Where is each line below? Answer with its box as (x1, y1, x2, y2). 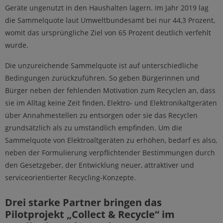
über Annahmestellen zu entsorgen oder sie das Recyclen (5, 110, 198, 120)
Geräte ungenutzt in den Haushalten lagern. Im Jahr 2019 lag (5, 2, 209, 12)
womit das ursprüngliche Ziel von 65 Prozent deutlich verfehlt (5, 27, 211, 37)
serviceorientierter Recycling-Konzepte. (5, 172, 136, 182)
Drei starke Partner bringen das (5, 195, 162, 209)
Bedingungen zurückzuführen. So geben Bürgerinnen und (5, 73, 200, 83)
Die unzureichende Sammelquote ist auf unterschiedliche (5, 60, 198, 70)
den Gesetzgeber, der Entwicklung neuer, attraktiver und (5, 160, 194, 170)
